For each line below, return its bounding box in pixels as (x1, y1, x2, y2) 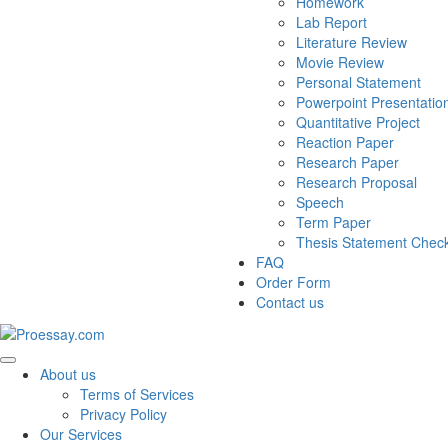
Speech (296, 192, 344, 212)
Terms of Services (80, 384, 194, 405)
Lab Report (296, 12, 367, 32)
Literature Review (296, 32, 407, 52)
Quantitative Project (296, 112, 420, 132)
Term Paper (296, 212, 371, 232)
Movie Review (296, 52, 384, 72)
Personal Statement (296, 72, 421, 92)
